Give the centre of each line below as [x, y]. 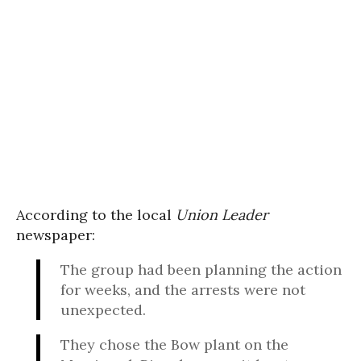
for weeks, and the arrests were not [183, 290]
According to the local [96, 215]
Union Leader [222, 215]
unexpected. [103, 310]
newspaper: [56, 235]
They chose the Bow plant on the [174, 345]
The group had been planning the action [201, 270]
